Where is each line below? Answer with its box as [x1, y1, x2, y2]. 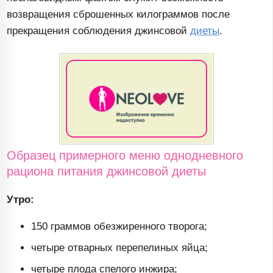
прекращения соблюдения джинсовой [7, 25, 191, 37]
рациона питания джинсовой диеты [7, 165, 207, 179]
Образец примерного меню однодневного [7, 149, 244, 163]
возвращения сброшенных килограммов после [7, 9, 230, 21]
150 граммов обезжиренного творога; [31, 221, 208, 233]
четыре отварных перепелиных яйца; [31, 242, 208, 254]
